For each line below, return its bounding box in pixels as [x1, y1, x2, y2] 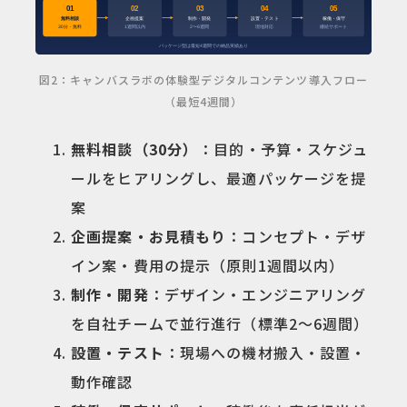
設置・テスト [71, 341, 164, 363]
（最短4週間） [164, 93, 243, 109]
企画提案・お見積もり [71, 224, 227, 247]
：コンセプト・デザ [226, 224, 367, 247]
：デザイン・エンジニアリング [148, 283, 367, 305]
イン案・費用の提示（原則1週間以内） [71, 253, 345, 276]
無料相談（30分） [71, 137, 199, 160]
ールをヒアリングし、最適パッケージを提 [71, 166, 367, 189]
